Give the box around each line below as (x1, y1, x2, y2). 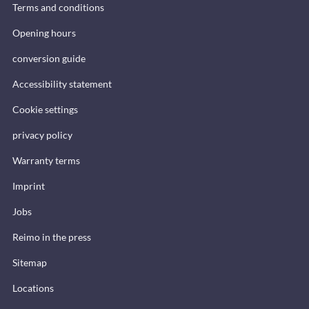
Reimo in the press (12, 230, 91, 243)
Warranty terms (12, 154, 80, 166)
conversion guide (12, 52, 86, 64)
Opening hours (12, 26, 76, 39)
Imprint (12, 179, 45, 192)
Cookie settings (12, 103, 78, 115)
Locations (12, 281, 54, 294)
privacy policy (12, 128, 72, 141)
